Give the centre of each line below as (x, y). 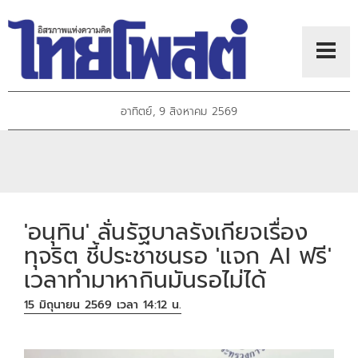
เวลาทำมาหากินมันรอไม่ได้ (145, 280)
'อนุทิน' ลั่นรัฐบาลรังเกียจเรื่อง (166, 232)
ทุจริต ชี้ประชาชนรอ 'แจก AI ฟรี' (178, 256)
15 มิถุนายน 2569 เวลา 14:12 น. (103, 305)
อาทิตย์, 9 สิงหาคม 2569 (179, 112)
